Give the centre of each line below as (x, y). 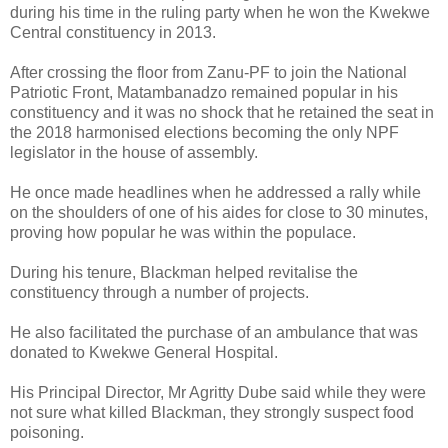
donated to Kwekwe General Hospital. (144, 352)
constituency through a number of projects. (159, 292)
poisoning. (47, 432)
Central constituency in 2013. (113, 32)
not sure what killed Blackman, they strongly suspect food (212, 412)
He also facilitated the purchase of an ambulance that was (214, 332)
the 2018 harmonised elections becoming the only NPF (204, 132)
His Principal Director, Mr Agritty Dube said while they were (218, 392)
